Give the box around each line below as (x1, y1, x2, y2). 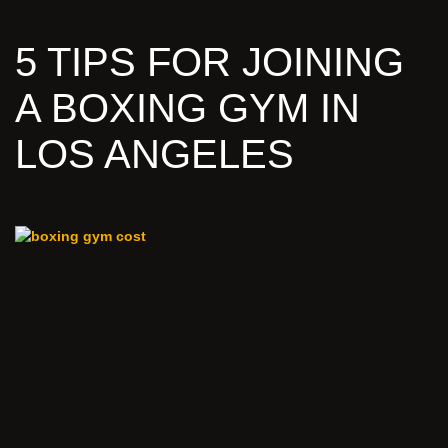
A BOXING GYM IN (15, 86, 360, 131)
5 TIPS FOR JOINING (15, 40, 404, 85)
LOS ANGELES (15, 132, 294, 177)
